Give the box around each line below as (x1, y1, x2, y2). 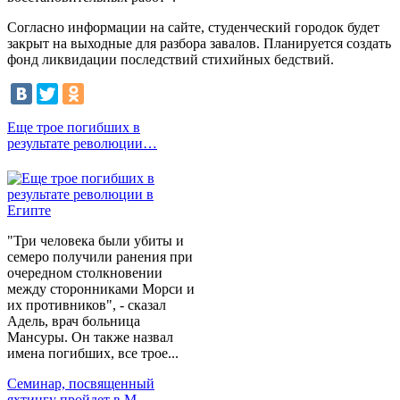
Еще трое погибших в (7, 120, 140, 136)
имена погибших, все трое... (7, 346, 179, 362)
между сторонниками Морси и (7, 281, 195, 297)
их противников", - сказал (7, 297, 166, 313)
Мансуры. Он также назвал (7, 329, 173, 346)
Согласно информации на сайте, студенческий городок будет (7, 20, 379, 36)
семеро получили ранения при (7, 249, 193, 265)
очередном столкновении (7, 265, 162, 281)
